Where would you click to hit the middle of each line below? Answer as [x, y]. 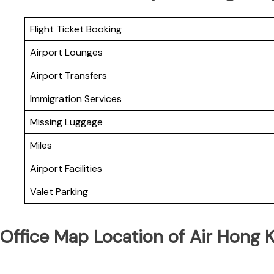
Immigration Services [76, 99]
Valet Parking [59, 192]
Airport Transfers [68, 76]
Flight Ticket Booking [76, 29]
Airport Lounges [66, 53]
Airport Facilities [66, 169]
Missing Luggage [66, 122]
